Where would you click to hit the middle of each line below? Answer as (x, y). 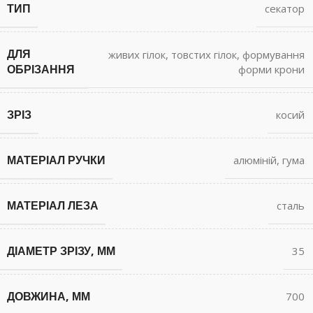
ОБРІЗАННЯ (41, 69)
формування (274, 54)
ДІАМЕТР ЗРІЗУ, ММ (61, 251)
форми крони (271, 69)
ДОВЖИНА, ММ (49, 296)
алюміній (255, 160)
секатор (285, 8)
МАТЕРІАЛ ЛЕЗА (53, 205)
